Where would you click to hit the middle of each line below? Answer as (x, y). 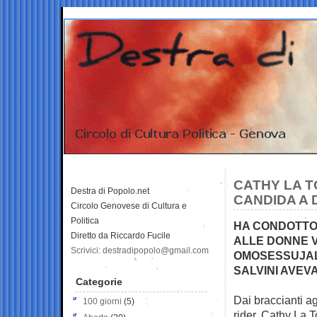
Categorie (99, 281)
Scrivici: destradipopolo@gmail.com (140, 250)
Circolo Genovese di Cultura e (129, 206)
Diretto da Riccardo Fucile (121, 235)
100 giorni (102, 301)
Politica (85, 220)
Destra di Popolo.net (110, 191)
